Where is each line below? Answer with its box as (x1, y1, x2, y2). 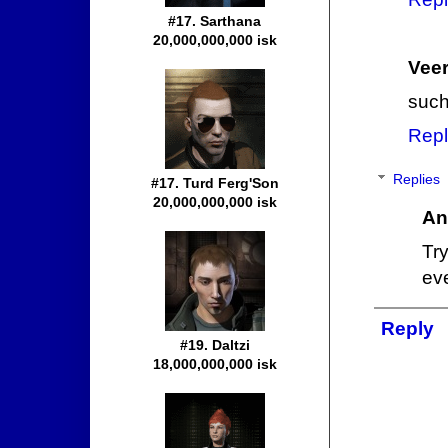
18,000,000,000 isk (153, 356, 277, 373)
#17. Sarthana (168, 13, 262, 30)
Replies (393, 171, 441, 188)
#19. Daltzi (180, 337, 250, 354)
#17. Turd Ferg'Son (151, 175, 279, 192)
